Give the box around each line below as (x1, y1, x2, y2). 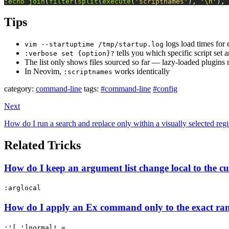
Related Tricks (4, 138, 81, 152)
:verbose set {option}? (25, 49, 114, 57)
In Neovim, (25, 66, 63, 76)
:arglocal (4, 184, 41, 192)
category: (4, 84, 34, 93)
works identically (112, 66, 170, 76)
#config (153, 84, 177, 93)
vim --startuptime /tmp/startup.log (25, 40, 164, 48)
